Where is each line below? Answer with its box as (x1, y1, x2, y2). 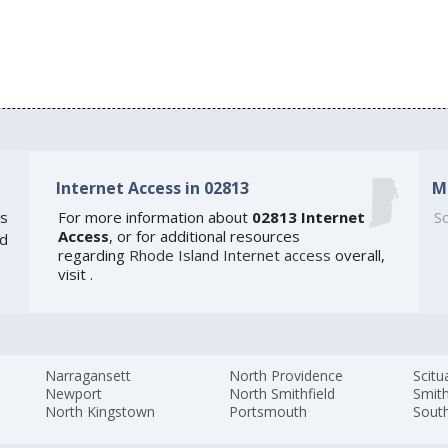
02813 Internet (251, 206, 365, 227)
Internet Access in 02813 (55, 177, 249, 200)
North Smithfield (229, 383, 336, 403)
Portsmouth (229, 401, 308, 421)
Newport (45, 383, 103, 403)
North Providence (229, 365, 344, 385)
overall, (330, 244, 385, 265)
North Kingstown (45, 401, 156, 421)
